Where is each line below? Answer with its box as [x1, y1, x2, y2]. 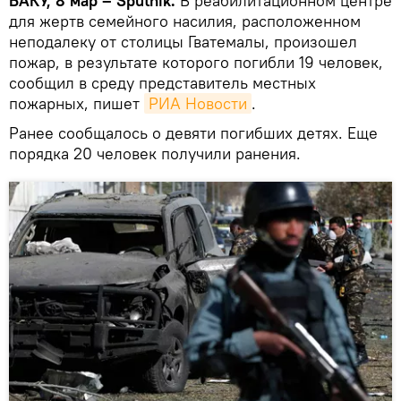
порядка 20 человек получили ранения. [9, 142, 301, 164]
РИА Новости [149, 92, 247, 114]
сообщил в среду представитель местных [9, 72, 316, 93]
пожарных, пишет [9, 92, 144, 114]
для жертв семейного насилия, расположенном [9, 10, 361, 31]
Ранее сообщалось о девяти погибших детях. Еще [9, 122, 378, 143]
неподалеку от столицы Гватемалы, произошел [9, 30, 357, 52]
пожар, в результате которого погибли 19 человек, [9, 51, 383, 73]
